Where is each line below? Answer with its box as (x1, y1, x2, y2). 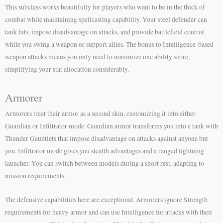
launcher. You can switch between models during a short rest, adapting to (5, 158, 204, 168)
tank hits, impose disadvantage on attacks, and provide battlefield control (5, 27, 204, 36)
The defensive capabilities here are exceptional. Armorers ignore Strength (5, 195, 208, 205)
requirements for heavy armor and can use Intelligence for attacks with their (5, 208, 213, 217)
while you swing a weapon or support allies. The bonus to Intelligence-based (5, 39, 214, 49)
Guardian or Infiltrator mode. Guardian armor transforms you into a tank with (5, 121, 218, 130)
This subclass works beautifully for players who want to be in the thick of (5, 2, 205, 11)
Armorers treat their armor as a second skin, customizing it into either (5, 109, 196, 118)
